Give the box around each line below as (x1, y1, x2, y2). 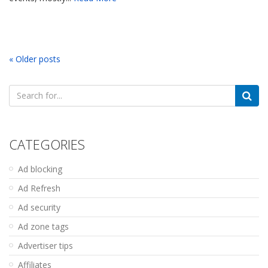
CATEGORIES (9, 135, 85, 153)
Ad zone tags (18, 220, 69, 232)
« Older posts (9, 53, 60, 65)
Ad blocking (18, 163, 62, 175)
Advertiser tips (18, 239, 73, 251)
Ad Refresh (18, 182, 60, 194)
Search (8, 84, 38, 96)
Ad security (18, 201, 60, 213)
